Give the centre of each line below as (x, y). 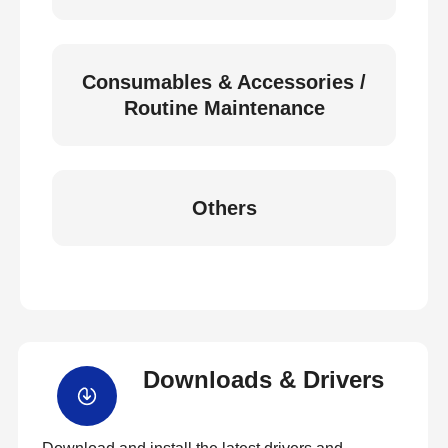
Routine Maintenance (224, 108)
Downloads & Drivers (263, 379)
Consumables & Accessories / (224, 82)
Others (224, 208)
